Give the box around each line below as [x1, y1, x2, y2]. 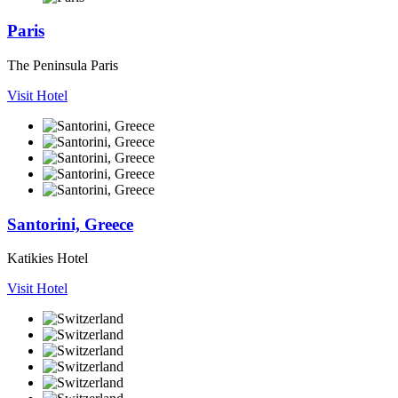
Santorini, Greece [7, 214, 133, 234]
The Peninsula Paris [7, 57, 118, 73]
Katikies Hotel [7, 251, 88, 267]
